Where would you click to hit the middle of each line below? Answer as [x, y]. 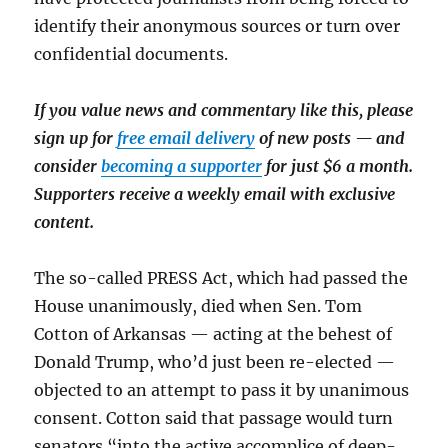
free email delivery [186, 137]
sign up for [76, 137]
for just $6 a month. [338, 165]
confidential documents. [131, 53]
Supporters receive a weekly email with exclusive [215, 193]
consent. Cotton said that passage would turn [214, 417]
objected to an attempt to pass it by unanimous [222, 389]
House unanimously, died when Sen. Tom [198, 305]
